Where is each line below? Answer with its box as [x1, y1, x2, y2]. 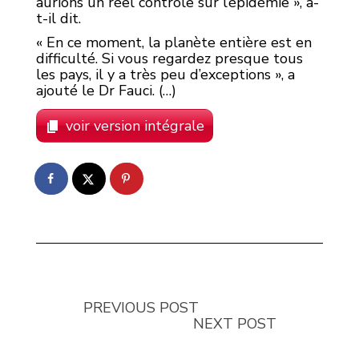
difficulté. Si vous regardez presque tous [36, 49, 303, 69]
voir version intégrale [66, 116, 204, 136]
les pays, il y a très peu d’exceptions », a [36, 65, 295, 85]
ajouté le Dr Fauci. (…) [36, 81, 176, 101]
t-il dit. [36, 9, 81, 29]
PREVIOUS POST [83, 297, 199, 317]
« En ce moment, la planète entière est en [36, 33, 312, 53]
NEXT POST [193, 313, 276, 333]
